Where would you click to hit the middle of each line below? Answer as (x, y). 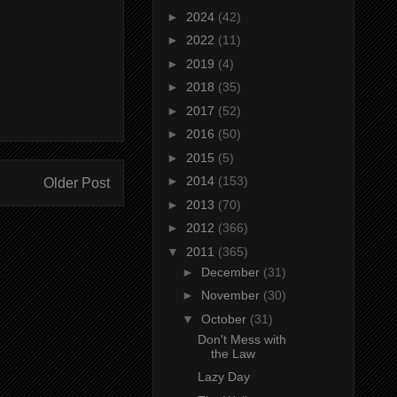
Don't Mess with (241, 339)
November (232, 296)
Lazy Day (223, 377)
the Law (233, 353)
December (232, 272)
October (225, 319)
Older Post (77, 183)
